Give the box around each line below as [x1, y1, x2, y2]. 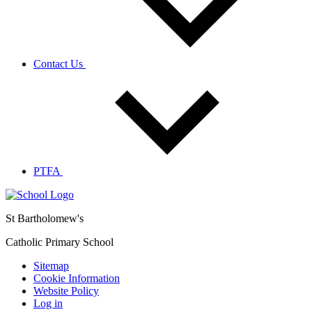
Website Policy [33, 285, 99, 297]
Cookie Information [33, 272, 120, 285]
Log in [33, 297, 63, 310]
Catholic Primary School [6, 236, 114, 249]
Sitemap [33, 260, 69, 272]
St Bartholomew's [6, 212, 84, 225]
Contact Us [33, 58, 86, 70]
